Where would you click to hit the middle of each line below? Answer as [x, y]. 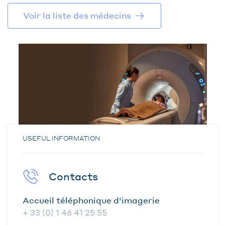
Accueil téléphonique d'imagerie [91, 200]
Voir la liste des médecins [77, 15]
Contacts [73, 176]
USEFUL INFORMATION [61, 138]
